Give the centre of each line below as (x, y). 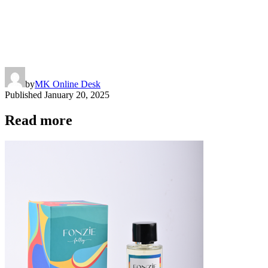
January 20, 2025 (77, 95)
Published (23, 95)
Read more (39, 120)
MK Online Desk (68, 84)
